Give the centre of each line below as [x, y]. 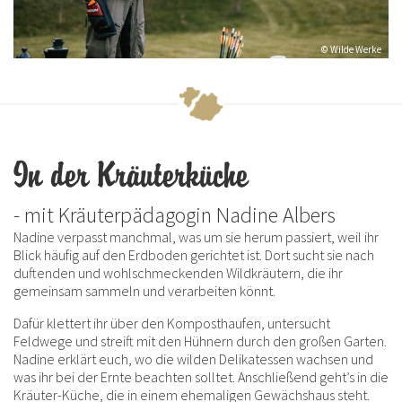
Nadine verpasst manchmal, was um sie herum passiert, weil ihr [196, 237]
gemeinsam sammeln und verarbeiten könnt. [144, 291]
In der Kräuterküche [131, 176]
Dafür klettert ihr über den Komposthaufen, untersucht [172, 323]
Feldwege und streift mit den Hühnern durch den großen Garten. [200, 341]
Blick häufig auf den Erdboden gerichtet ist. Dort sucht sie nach [194, 255]
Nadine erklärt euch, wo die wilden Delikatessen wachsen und [193, 359]
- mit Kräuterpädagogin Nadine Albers [175, 215]
